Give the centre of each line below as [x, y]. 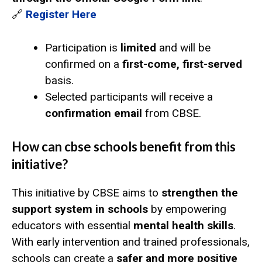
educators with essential [73, 226]
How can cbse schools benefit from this [124, 147]
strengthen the [200, 193]
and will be [183, 47]
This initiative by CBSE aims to [87, 193]
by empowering [187, 209]
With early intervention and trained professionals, [131, 242]
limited [138, 47]
